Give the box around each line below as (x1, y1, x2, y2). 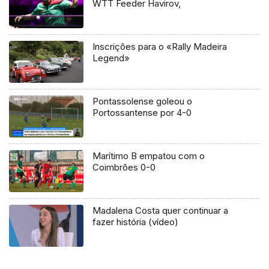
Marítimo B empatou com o (92, 150, 205, 162)
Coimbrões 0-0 (92, 161, 156, 173)
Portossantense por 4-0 (92, 106, 192, 118)
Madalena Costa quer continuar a (92, 204, 229, 216)
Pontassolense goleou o (92, 95, 193, 107)
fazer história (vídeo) (92, 216, 179, 228)
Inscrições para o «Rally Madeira (92, 41, 228, 53)
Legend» (92, 52, 130, 64)
